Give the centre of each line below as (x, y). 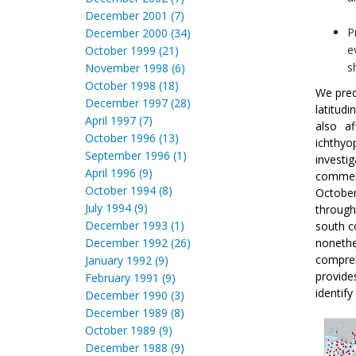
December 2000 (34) (138, 33)
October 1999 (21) (132, 50)
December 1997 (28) (138, 103)
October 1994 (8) (129, 190)
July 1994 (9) (116, 208)
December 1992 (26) (138, 243)
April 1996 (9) (119, 173)
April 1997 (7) (119, 120)
